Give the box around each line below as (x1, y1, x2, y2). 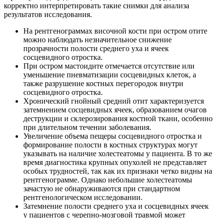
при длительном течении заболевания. (23, 123, 151, 131)
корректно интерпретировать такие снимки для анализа (4, 1, 189, 10)
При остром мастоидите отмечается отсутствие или (23, 61, 195, 70)
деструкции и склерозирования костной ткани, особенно (23, 114, 213, 123)
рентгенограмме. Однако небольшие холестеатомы (23, 175, 192, 184)
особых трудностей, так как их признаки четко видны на (23, 166, 212, 175)
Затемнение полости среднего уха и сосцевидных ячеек (23, 201, 209, 210)
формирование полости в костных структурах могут (23, 140, 198, 149)
